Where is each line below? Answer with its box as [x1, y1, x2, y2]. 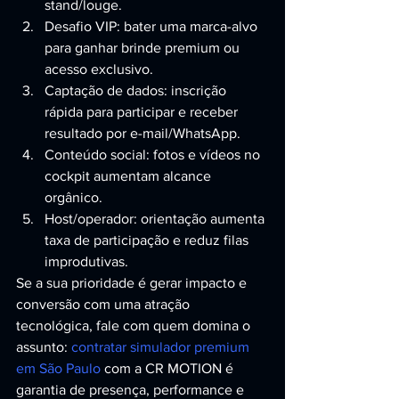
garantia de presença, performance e [16, 382, 248, 397]
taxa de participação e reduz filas [45, 232, 252, 248]
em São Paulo [16, 361, 101, 376]
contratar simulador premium [71, 339, 253, 354]
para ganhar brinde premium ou [45, 40, 243, 55]
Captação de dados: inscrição [45, 83, 230, 98]
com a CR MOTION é [101, 361, 237, 376]
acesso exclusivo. [45, 61, 153, 77]
